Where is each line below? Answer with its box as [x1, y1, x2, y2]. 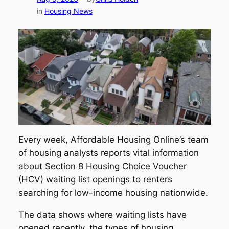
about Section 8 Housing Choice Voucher [18, 161, 187, 172]
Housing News [44, 7, 93, 16]
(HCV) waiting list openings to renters [18, 174, 172, 185]
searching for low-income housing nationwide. [18, 188, 208, 198]
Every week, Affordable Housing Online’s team [18, 134, 209, 145]
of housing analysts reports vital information [18, 148, 199, 158]
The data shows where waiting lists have [18, 210, 187, 220]
